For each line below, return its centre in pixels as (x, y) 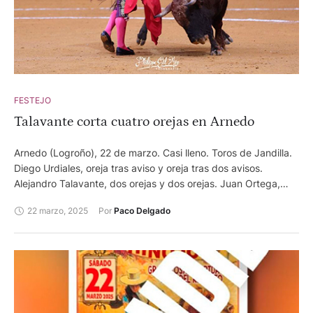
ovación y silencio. (56, 199)
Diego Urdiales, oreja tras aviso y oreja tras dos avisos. (138, 168)
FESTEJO (32, 101)
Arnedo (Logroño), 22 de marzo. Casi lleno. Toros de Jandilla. (153, 153)
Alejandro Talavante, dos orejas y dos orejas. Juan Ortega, (147, 184)
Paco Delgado (142, 211)
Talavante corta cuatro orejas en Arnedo (134, 122)
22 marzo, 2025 (58, 210)
